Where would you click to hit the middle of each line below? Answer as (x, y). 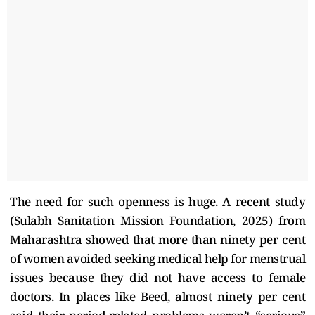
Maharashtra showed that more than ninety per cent (157, 239)
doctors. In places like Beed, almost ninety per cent (157, 296)
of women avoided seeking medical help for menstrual (157, 258)
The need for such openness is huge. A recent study (157, 201)
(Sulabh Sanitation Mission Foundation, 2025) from (157, 220)
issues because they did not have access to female (157, 277)
